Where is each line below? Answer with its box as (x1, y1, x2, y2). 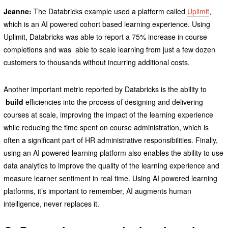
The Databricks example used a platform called (31, 6, 187, 16)
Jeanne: (3, 6, 32, 16)
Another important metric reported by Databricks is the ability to (3, 83, 207, 94)
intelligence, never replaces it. (3, 198, 101, 209)
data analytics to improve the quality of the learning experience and (3, 160, 219, 170)
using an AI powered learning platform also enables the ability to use (3, 147, 223, 158)
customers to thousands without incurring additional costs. (3, 56, 192, 67)
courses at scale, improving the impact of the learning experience (3, 109, 213, 120)
